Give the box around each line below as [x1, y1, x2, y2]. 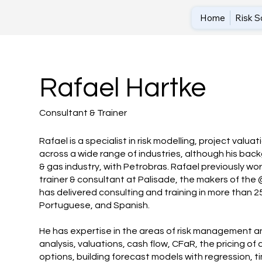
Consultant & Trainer [39, 108, 127, 118]
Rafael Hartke [39, 74, 206, 103]
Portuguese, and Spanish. [39, 201, 150, 211]
